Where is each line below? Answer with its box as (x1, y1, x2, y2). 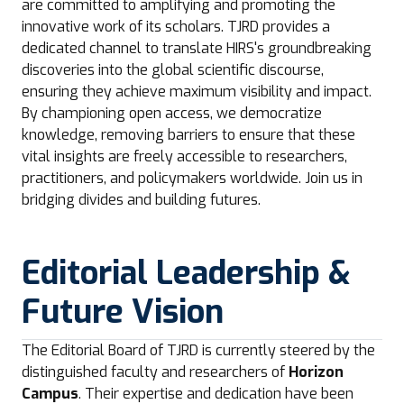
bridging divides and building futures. (22, 190, 261, 209)
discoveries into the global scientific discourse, (22, 60, 324, 79)
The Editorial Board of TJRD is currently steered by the (22, 341, 375, 360)
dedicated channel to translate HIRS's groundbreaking (22, 39, 372, 58)
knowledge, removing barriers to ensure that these (22, 125, 355, 144)
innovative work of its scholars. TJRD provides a (22, 17, 330, 36)
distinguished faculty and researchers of (22, 363, 289, 381)
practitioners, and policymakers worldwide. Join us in (22, 169, 363, 188)
